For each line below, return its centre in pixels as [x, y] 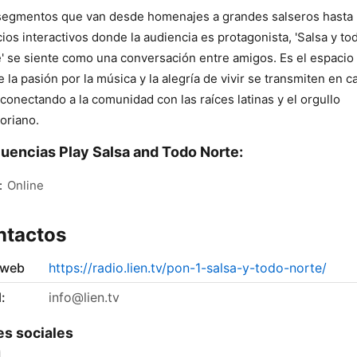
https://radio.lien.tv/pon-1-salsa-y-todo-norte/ [188, 268]
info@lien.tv [84, 298]
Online [25, 186]
